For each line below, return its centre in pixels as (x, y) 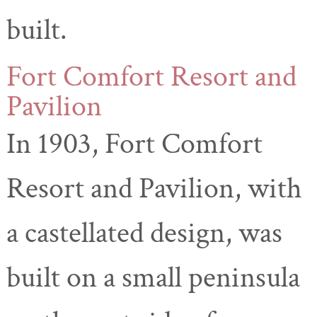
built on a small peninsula (153, 278)
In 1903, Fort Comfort (134, 144)
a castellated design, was (144, 234)
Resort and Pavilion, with (154, 189)
